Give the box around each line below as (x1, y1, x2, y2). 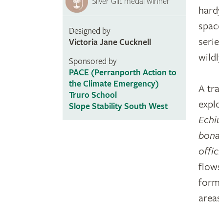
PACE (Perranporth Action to (68, 67, 176, 78)
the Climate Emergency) (68, 79, 159, 89)
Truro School (68, 90, 117, 101)
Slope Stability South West (68, 101, 168, 112)
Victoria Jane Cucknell (68, 37, 151, 48)
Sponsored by (68, 56, 117, 67)
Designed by (68, 26, 110, 37)
